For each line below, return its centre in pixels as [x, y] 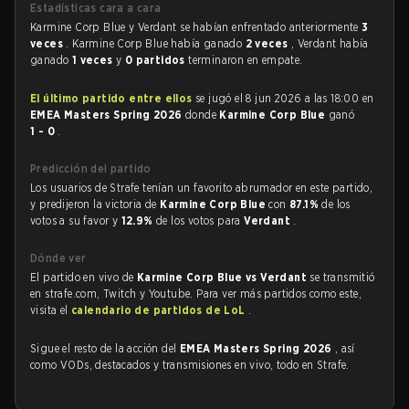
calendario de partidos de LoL [160, 310]
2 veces [268, 43]
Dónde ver [58, 258]
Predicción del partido [91, 168]
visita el [51, 310]
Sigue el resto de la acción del [105, 348]
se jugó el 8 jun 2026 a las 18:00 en [283, 98]
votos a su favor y [76, 220]
